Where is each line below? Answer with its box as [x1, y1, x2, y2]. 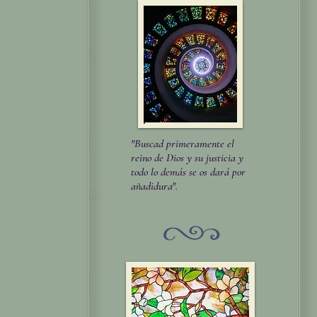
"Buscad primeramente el [131, 137, 234, 151]
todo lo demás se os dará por [131, 165, 246, 179]
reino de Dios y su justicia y [131, 151, 243, 165]
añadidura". [131, 179, 178, 193]
